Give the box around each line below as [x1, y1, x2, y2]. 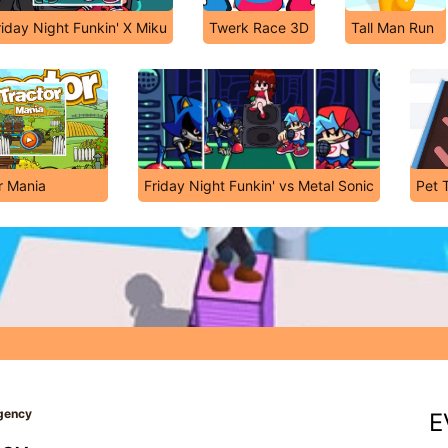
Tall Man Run [351, 19, 434, 36]
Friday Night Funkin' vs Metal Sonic [144, 177, 374, 194]
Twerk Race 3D [209, 19, 309, 36]
